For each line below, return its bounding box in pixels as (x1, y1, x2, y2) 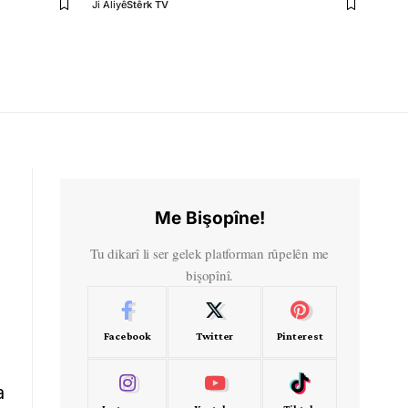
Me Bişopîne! (154, 207, 265, 229)
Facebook (103, 329, 151, 342)
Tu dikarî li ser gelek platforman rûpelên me (90, 243, 330, 262)
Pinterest (276, 329, 323, 342)
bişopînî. (186, 265, 234, 284)
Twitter (195, 329, 234, 342)
